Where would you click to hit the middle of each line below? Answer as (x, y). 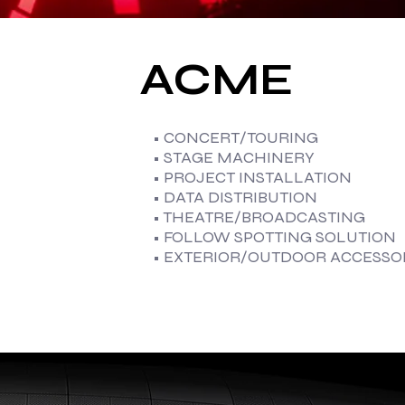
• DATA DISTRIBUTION (235, 198)
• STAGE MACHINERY (233, 158)
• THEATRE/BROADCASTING (259, 217)
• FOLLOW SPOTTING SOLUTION (274, 237)
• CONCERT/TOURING (235, 138)
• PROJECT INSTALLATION (252, 178)
